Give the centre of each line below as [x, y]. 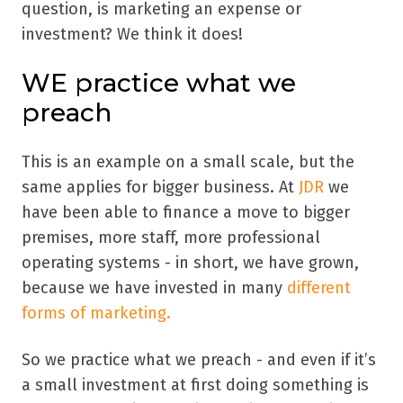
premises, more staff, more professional [171, 237]
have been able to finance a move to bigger [186, 212]
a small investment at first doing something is [195, 385]
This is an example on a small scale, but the [188, 161]
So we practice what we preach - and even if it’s [199, 359]
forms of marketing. [96, 313]
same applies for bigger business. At [160, 187]
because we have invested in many [154, 287]
